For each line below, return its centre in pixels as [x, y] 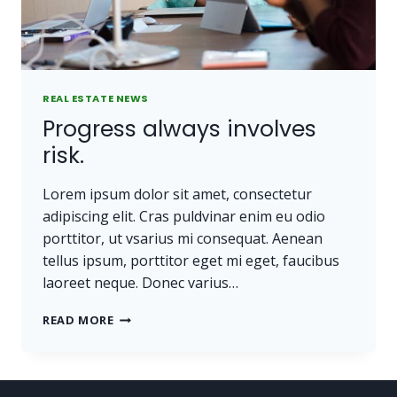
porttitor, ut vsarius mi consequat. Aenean [183, 239]
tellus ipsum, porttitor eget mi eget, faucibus [191, 261]
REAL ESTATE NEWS [96, 99]
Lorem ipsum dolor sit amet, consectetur [177, 195]
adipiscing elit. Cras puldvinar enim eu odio [184, 217]
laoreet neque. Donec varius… [140, 283]
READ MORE [78, 320]
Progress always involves [179, 129]
